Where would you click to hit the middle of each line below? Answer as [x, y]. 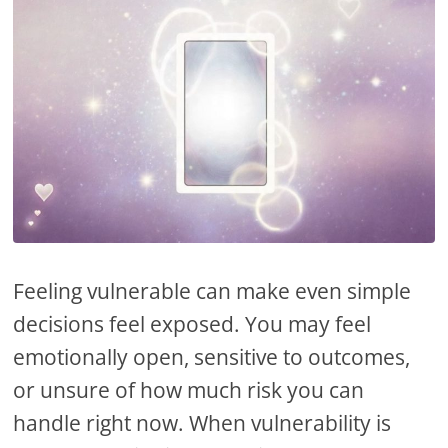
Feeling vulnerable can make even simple [212, 291]
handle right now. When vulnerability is [202, 423]
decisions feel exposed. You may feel [192, 324]
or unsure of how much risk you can [189, 390]
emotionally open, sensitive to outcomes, [212, 357]
